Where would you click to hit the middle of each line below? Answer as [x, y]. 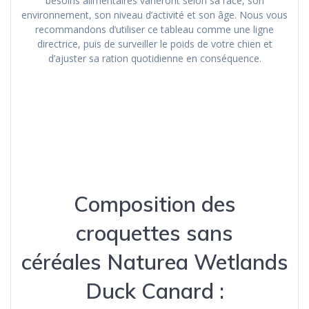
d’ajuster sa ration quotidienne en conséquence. [154, 58]
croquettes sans [154, 232]
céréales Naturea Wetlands [154, 261]
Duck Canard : [154, 290]
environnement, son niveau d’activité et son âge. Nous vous [154, 14]
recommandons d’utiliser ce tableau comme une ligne [154, 29]
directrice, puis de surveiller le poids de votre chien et [154, 43]
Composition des [154, 203]
